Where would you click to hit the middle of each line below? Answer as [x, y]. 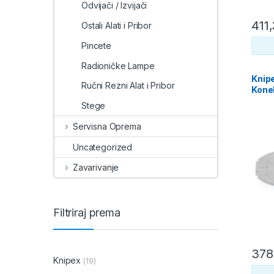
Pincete [97, 45]
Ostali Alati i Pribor [117, 25]
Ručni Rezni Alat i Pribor [128, 86]
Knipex [67, 260]
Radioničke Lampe [118, 65]
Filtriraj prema [87, 212]
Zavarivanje [96, 168]
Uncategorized [103, 147]
